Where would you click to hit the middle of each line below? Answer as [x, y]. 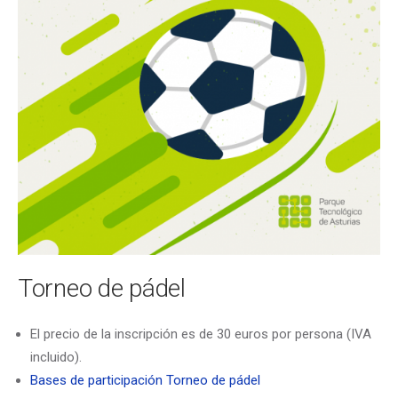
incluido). [56, 357]
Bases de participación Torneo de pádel [145, 380]
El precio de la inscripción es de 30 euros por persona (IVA [201, 334]
